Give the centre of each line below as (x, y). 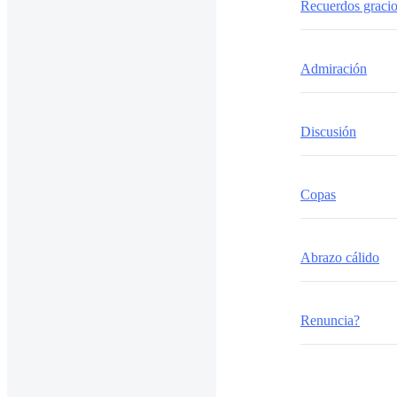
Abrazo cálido (340, 257)
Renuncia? (330, 320)
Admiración (334, 69)
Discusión (328, 132)
